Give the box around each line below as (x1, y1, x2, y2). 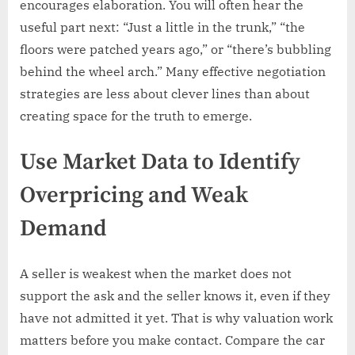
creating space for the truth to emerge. (20, 108, 252, 124)
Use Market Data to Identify (20, 148, 300, 177)
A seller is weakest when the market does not (20, 265, 292, 281)
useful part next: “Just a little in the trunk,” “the (20, 19, 305, 36)
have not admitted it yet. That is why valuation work (20, 309, 333, 326)
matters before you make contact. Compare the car (20, 331, 325, 348)
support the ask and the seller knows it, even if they (20, 287, 330, 303)
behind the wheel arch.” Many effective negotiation (20, 63, 326, 80)
